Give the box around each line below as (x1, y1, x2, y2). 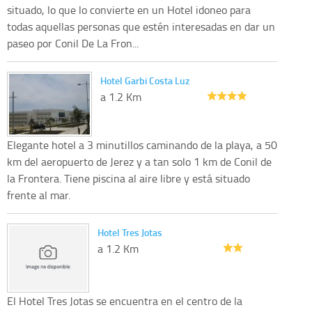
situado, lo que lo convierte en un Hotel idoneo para (7, 2, 251, 18)
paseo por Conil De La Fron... (7, 36, 139, 52)
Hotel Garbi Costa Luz (100, 74, 189, 88)
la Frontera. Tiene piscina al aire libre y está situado (7, 171, 250, 187)
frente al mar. (7, 187, 70, 203)
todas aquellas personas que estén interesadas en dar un (7, 19, 275, 35)
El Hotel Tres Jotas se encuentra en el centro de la (7, 293, 242, 309)
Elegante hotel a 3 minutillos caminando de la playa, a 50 (7, 137, 277, 153)
